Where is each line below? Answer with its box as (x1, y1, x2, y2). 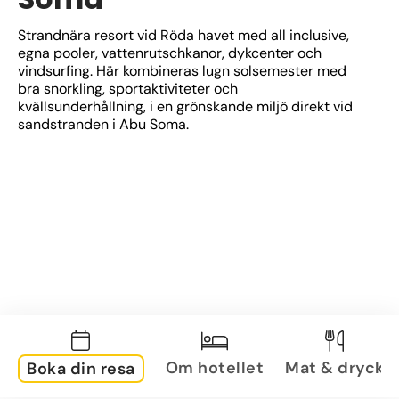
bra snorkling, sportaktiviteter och (18, 79, 238, 98)
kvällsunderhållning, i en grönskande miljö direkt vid (18, 97, 353, 116)
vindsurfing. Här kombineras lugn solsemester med (18, 61, 346, 80)
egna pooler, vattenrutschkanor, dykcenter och (18, 44, 322, 62)
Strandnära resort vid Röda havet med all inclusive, (18, 26, 349, 45)
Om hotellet (165, 356, 264, 379)
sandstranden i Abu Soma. (18, 115, 189, 134)
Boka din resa (27, 358, 135, 379)
